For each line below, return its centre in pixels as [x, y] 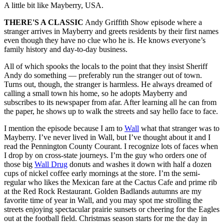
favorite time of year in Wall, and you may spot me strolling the [103, 200]
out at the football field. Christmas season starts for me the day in [105, 218]
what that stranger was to [179, 128]
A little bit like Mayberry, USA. [54, 5]
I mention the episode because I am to [64, 128]
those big [19, 164]
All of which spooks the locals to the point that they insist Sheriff [106, 66]
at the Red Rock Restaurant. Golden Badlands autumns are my [103, 191]
